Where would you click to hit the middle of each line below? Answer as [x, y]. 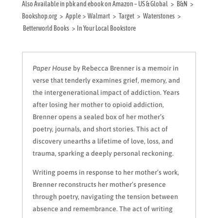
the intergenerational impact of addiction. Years [106, 92]
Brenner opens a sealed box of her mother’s [98, 117]
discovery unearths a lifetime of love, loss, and [103, 141]
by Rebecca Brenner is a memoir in [125, 68]
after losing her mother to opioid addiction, [98, 104]
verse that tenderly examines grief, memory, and [106, 80]
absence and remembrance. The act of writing [102, 209]
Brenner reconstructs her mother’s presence [99, 184]
